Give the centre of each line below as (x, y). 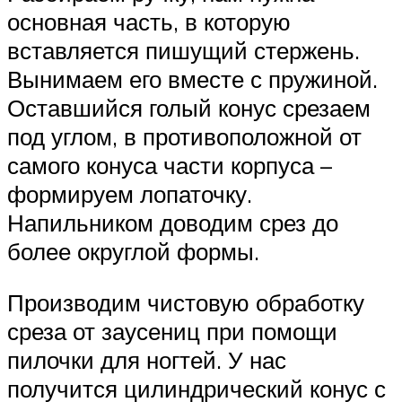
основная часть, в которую (149, 21)
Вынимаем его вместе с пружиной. (192, 79)
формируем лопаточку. (130, 193)
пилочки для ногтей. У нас (147, 360)
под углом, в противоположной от (184, 136)
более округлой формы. (133, 251)
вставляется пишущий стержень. (184, 50)
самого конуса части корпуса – (170, 165)
